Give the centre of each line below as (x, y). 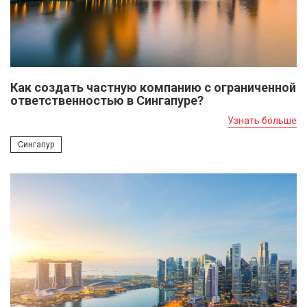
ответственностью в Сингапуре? (107, 101)
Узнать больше (262, 121)
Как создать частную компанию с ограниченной (153, 88)
